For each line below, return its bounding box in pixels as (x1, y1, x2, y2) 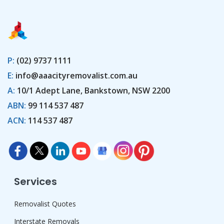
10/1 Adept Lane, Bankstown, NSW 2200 (15, 85, 170, 96)
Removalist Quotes (14, 199, 76, 209)
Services (14, 174, 57, 189)
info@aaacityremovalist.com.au (15, 70, 137, 81)
